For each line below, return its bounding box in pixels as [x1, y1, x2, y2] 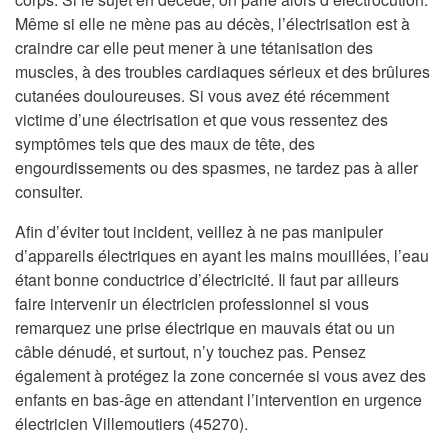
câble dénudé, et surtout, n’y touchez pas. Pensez [15, 339, 366, 363]
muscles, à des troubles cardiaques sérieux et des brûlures [15, 59, 430, 83]
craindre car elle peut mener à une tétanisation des [15, 35, 373, 59]
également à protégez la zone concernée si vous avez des [15, 363, 426, 387]
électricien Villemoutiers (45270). [15, 411, 248, 435]
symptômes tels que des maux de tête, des [15, 131, 315, 155]
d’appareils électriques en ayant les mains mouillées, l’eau [15, 243, 429, 267]
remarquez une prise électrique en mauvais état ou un [15, 315, 395, 339]
